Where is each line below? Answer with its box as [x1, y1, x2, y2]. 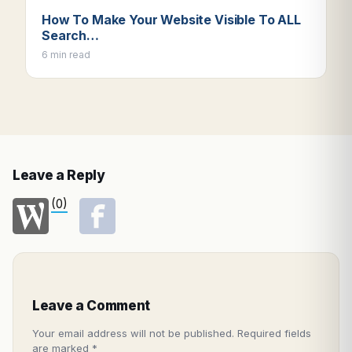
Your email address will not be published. [32, 326, 234, 339]
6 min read [42, 48, 90, 60]
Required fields [237, 326, 311, 339]
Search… [42, 27, 99, 43]
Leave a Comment [32, 297, 150, 313]
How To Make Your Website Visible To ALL [42, 11, 301, 27]
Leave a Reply [13, 167, 105, 183]
